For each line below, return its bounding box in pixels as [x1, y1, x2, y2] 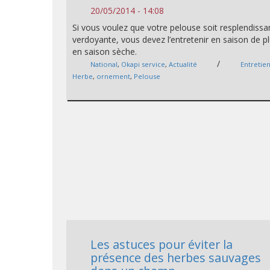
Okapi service [121, 60, 166, 69]
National [90, 60, 118, 69]
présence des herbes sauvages [90, 250, 262, 266]
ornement [96, 72, 131, 81]
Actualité [169, 60, 198, 69]
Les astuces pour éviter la [90, 236, 233, 253]
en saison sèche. [72, 46, 137, 57]
